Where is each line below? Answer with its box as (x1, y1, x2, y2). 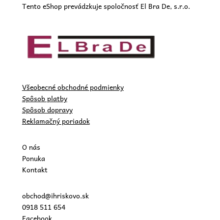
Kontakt (22, 164, 48, 175)
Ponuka (22, 152, 45, 164)
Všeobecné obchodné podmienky (22, 81, 124, 92)
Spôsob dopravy (22, 104, 73, 115)
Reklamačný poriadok (22, 115, 90, 126)
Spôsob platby (22, 92, 67, 104)
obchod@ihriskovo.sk (22, 190, 89, 201)
